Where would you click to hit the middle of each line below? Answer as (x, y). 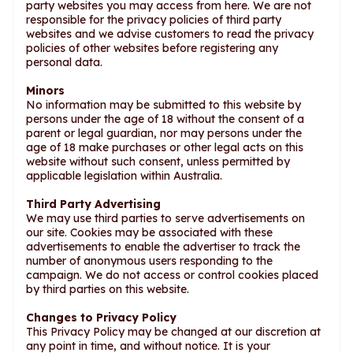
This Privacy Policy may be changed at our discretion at (173, 332)
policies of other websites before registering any (152, 48)
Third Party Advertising (93, 204)
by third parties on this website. (108, 289)
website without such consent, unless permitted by (158, 162)
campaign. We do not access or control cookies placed (172, 275)
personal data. (64, 62)
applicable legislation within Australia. (124, 176)
